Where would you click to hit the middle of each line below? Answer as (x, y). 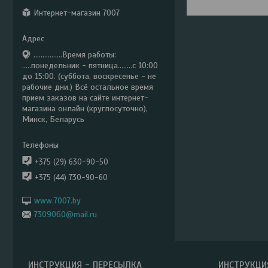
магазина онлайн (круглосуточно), (85, 108)
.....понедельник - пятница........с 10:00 (90, 65)
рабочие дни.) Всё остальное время (88, 87)
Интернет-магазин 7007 (77, 13)
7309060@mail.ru (66, 214)
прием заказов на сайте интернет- (85, 98)
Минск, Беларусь (53, 119)
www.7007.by (57, 200)
